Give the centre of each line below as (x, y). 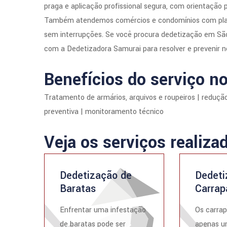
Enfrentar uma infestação (103, 210)
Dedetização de (96, 176)
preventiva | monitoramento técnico (104, 112)
